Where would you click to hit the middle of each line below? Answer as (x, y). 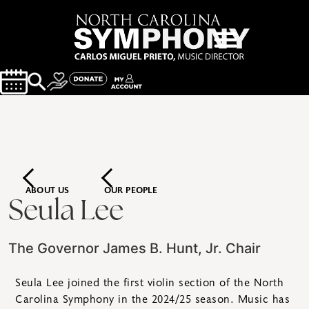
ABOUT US (48, 191)
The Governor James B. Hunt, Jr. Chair (134, 248)
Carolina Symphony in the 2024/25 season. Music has (152, 299)
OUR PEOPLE (131, 191)
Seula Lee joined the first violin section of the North (149, 283)
